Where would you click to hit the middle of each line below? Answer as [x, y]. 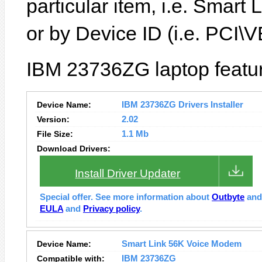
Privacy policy [111, 209]
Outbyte [228, 197]
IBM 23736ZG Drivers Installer [182, 105]
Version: [53, 119]
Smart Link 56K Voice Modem [182, 244]
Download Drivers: [74, 149]
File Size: [55, 134]
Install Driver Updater [128, 173]
